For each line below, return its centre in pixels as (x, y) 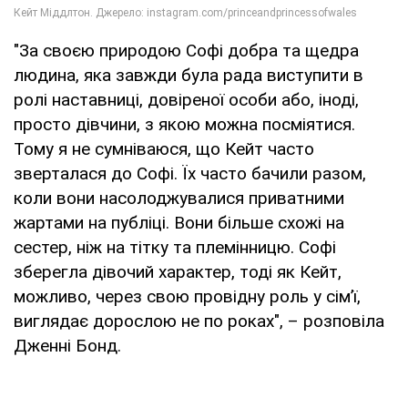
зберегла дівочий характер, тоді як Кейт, (178, 271)
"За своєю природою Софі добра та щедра (186, 50)
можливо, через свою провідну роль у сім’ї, (187, 296)
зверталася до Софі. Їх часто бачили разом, (190, 173)
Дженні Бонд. (67, 345)
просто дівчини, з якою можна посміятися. (184, 124)
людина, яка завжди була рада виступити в (189, 75)
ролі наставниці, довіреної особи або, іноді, (186, 99)
